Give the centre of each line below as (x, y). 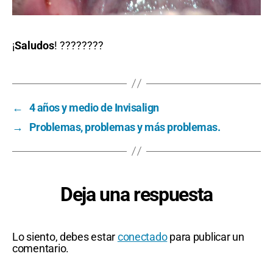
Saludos (34, 45)
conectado (142, 236)
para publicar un (206, 236)
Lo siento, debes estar (65, 236)
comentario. (41, 248)
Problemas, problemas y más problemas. (125, 127)
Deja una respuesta (136, 194)
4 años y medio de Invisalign (94, 107)
